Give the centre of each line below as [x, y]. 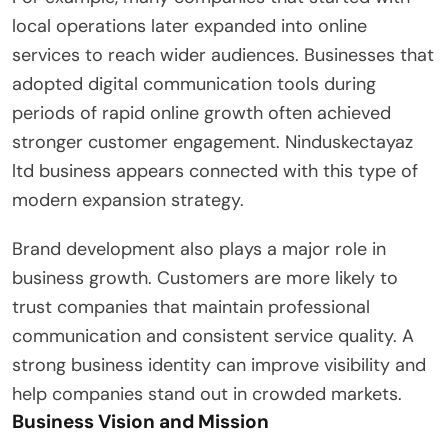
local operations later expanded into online [189, 25]
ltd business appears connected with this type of [215, 170]
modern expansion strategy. [128, 199]
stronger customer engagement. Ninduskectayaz [212, 141]
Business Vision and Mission [140, 421]
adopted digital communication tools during [194, 83]
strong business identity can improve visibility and [219, 364]
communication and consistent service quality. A [213, 335]
